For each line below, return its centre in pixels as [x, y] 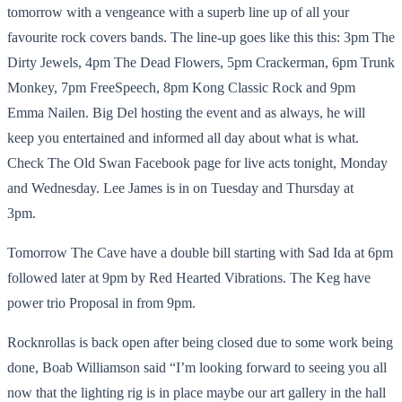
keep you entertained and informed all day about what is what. [183, 137]
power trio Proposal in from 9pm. [103, 302]
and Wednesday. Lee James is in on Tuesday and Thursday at [180, 188]
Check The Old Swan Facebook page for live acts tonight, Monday [197, 162]
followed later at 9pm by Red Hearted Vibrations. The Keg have [189, 277]
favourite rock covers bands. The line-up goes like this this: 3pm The [201, 37]
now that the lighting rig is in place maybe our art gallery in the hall [197, 392]
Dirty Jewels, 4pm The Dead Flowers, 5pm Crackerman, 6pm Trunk [201, 62]
